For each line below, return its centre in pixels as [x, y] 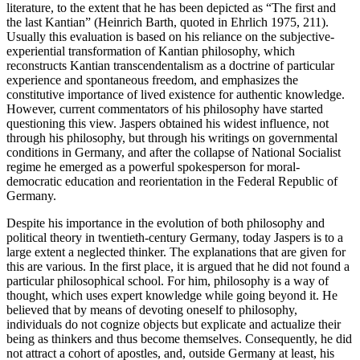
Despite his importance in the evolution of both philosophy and [166, 223]
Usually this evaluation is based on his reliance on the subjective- [170, 36]
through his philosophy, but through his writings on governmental [172, 137]
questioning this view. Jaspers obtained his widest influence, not [168, 123]
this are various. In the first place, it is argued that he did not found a [178, 266]
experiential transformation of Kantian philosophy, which [151, 51]
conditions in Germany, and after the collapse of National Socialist [174, 152]
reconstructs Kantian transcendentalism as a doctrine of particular [170, 65]
